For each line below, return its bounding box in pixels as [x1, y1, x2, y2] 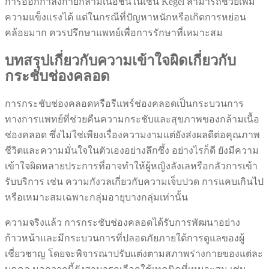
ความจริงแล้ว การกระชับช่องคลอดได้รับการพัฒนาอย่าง [5, 217, 240, 228]
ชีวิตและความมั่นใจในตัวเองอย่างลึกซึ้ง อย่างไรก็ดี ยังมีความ [5, 145, 259, 156]
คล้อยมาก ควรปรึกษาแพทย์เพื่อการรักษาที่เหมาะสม [5, 28, 223, 38]
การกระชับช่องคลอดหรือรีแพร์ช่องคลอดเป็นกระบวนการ [5, 98, 244, 109]
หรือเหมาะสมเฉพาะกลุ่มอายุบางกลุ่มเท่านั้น [5, 192, 188, 202]
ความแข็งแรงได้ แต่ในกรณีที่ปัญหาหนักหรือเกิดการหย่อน [5, 12, 246, 23]
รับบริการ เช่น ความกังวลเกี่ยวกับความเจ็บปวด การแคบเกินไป [5, 177, 264, 187]
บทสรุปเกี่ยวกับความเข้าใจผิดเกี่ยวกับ [5, 53, 236, 69]
